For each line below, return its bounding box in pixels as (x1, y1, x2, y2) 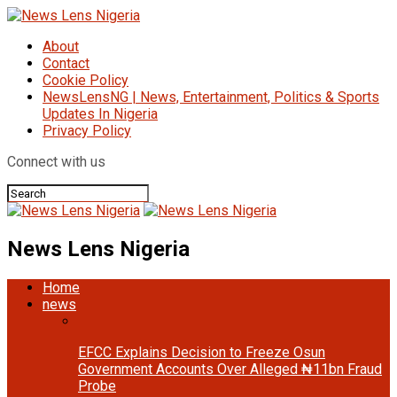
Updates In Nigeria (43, 105, 158, 122)
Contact (43, 55, 90, 72)
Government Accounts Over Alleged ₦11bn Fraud (78, 360, 382, 378)
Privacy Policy (43, 122, 131, 139)
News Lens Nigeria (7, 236, 190, 261)
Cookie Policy (43, 72, 128, 89)
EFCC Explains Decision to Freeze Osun (78, 343, 325, 361)
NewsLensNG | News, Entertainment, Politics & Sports (43, 89, 379, 105)
